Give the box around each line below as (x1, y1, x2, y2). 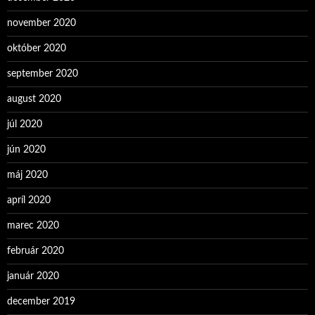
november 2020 (7, 18, 76, 28)
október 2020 (7, 44, 66, 53)
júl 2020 (7, 120, 42, 129)
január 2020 (7, 271, 59, 281)
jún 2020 (7, 145, 46, 155)
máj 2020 (7, 170, 48, 180)
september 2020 (7, 69, 78, 79)
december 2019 (7, 297, 75, 307)
